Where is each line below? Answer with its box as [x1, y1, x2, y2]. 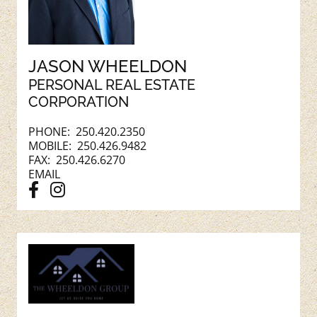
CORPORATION [28, 93, 129, 110]
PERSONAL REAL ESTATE [28, 76, 195, 93]
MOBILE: [28, 137, 77, 154]
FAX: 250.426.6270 [28, 151, 125, 168]
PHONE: [28, 123, 76, 139]
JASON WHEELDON [28, 55, 187, 76]
